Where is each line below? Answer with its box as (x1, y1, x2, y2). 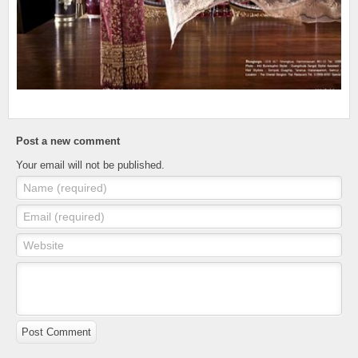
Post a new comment (16, 134, 120, 147)
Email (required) (23, 209, 105, 223)
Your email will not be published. (16, 158, 165, 171)
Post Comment (22, 325, 91, 338)
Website (23, 238, 64, 252)
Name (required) (23, 181, 107, 194)
